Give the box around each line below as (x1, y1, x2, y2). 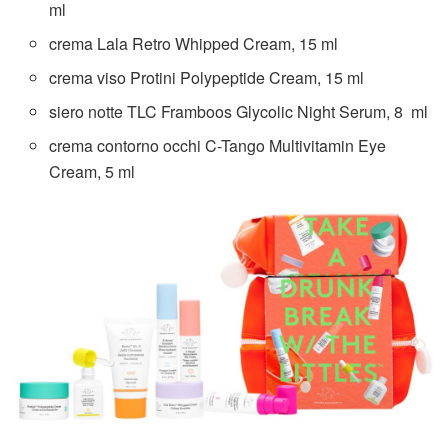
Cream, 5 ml (49, 160, 136, 184)
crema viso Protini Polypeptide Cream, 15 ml (49, 66, 365, 90)
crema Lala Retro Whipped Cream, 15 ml (49, 32, 339, 56)
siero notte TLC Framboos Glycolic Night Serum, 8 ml (49, 100, 429, 124)
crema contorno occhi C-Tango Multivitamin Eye (49, 134, 387, 158)
